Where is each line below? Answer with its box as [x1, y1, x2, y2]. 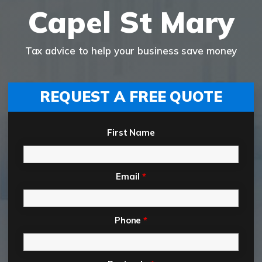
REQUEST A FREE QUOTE [40, 87, 222, 106]
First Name [107, 127, 155, 139]
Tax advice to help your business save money [25, 44, 237, 57]
